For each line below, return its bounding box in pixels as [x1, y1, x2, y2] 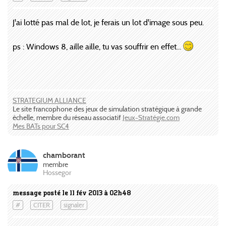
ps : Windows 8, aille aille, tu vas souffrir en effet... [13, 41, 183, 51]
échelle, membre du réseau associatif [13, 112, 123, 122]
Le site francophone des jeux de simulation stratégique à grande [13, 104, 202, 114]
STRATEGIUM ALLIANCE [13, 95, 86, 105]
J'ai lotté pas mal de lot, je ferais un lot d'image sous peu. [13, 17, 204, 27]
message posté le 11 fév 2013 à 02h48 [13, 188, 131, 197]
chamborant [43, 150, 85, 160]
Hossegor [43, 168, 71, 178]
